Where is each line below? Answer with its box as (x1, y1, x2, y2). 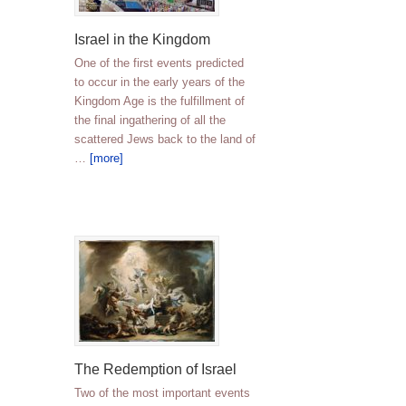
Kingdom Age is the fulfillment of (74, 94, 245, 108)
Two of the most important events (74, 386, 250, 400)
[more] (90, 151, 123, 165)
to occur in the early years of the (74, 75, 245, 89)
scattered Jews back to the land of (74, 132, 256, 146)
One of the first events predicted (74, 56, 244, 70)
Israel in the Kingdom (74, 32, 210, 47)
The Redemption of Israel (74, 362, 237, 377)
